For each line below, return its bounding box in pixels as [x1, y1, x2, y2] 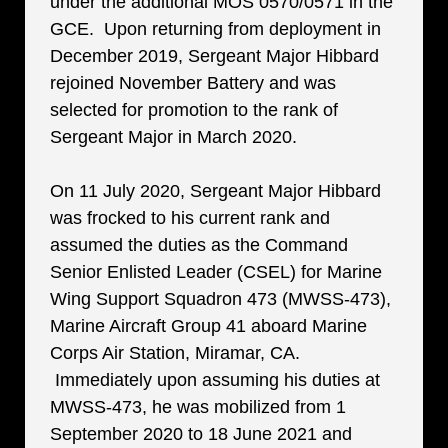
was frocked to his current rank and [50, 208, 330, 228]
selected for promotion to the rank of [50, 100, 338, 120]
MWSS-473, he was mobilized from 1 [50, 397, 346, 417]
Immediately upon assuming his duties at [50, 370, 380, 390]
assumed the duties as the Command [50, 235, 348, 255]
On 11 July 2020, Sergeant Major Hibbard [50, 181, 381, 201]
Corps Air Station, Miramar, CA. [50, 343, 300, 363]
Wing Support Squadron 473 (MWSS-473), [50, 289, 391, 309]
